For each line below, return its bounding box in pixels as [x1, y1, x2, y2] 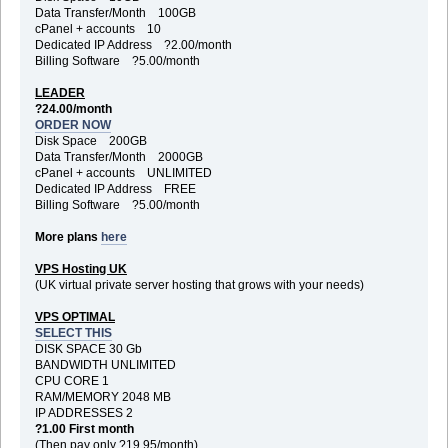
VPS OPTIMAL [34, 309, 115, 324]
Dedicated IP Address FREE [34, 181, 196, 196]
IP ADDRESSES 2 [34, 405, 133, 420]
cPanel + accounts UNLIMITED [34, 165, 212, 180]
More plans [34, 229, 101, 244]
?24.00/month [34, 101, 121, 116]
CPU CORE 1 [34, 373, 109, 388]
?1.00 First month [34, 421, 134, 436]
